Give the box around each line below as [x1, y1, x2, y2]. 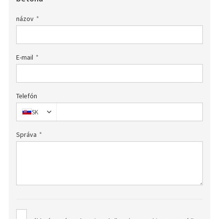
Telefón [16, 91, 37, 101]
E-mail [16, 52, 33, 62]
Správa [16, 130, 37, 139]
